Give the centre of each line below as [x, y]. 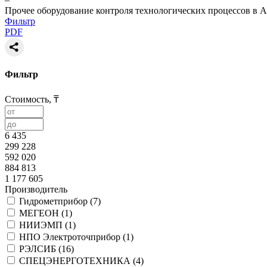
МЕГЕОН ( [42, 213]
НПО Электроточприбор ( [72, 237]
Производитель [36, 190]
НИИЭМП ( [44, 225]
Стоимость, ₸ [32, 100]
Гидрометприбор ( [56, 201]
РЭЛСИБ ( [40, 249]
